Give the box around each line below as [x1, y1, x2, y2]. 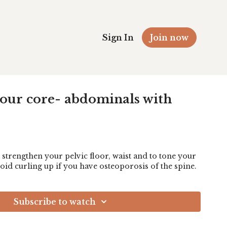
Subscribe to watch [13, 197, 96, 207]
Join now [150, 32, 188, 43]
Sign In [102, 32, 134, 43]
